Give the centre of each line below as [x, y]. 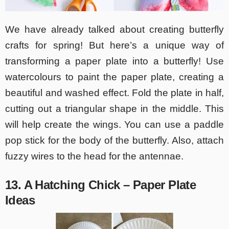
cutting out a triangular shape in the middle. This [114, 109]
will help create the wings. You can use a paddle [114, 125]
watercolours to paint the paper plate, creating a [114, 77]
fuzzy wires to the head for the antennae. [94, 156]
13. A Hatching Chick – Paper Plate [101, 185]
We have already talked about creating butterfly [114, 30]
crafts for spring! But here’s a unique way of [114, 45]
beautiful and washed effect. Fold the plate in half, [114, 93]
